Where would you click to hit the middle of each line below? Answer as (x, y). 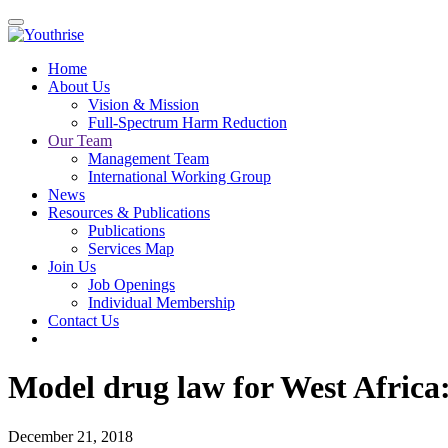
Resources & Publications (129, 212)
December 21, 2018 (70, 436)
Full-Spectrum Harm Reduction (187, 122)
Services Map (131, 248)
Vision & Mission (143, 104)
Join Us (72, 266)
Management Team (148, 158)
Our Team (80, 140)
